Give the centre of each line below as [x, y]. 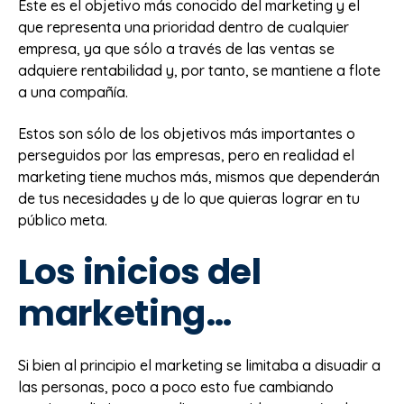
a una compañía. [73, 92]
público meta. [63, 220]
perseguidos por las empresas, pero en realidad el [186, 156]
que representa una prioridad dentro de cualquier [184, 27]
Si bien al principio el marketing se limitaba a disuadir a [199, 366]
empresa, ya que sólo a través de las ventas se [176, 48]
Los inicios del [140, 271]
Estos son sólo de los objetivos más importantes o [187, 134]
